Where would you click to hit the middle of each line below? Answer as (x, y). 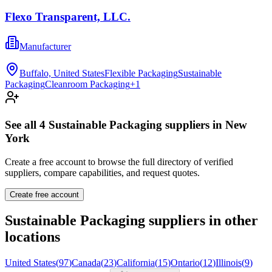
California (136, 263)
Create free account (44, 194)
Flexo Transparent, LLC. (68, 17)
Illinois (229, 263)
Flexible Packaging (141, 73)
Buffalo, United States (62, 73)
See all (22, 124)
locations (32, 237)
